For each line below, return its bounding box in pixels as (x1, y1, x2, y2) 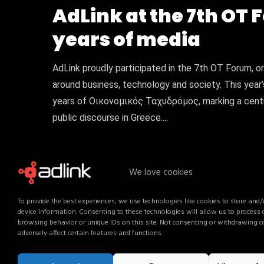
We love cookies (128, 166, 193, 180)
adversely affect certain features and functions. (18, 227, 163, 239)
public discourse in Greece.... (52, 111, 168, 123)
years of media (52, 25, 200, 52)
